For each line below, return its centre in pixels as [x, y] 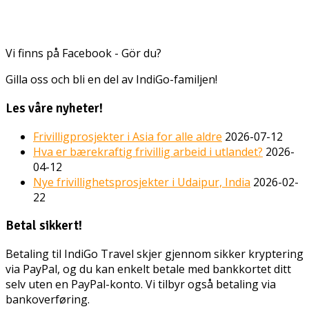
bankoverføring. [48, 300]
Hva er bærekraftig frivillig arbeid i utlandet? [148, 151]
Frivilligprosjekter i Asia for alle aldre [128, 136]
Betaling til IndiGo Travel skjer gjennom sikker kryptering [154, 254]
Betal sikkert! [44, 226]
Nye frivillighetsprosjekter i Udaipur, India [142, 182]
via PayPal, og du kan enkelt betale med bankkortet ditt [148, 269]
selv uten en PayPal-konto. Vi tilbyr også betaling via [141, 285]
